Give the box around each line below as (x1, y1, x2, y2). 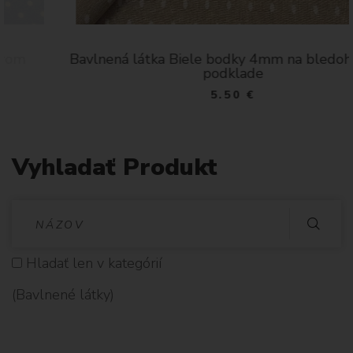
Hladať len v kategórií (22, 253, 162, 273)
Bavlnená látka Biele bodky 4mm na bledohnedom (13, 49, 340, 69)
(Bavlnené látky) (12, 284, 114, 304)
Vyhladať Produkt (12, 150, 217, 184)
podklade (146, 63, 207, 83)
